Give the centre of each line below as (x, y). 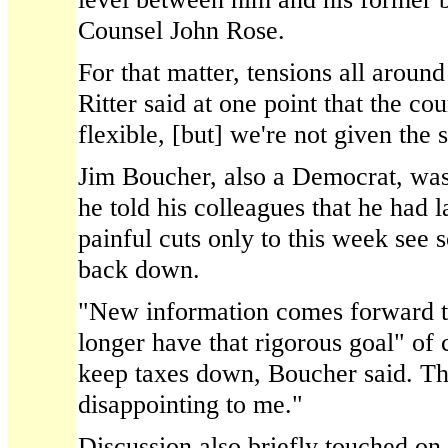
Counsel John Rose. (181, 30)
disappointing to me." (190, 404)
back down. (139, 269)
